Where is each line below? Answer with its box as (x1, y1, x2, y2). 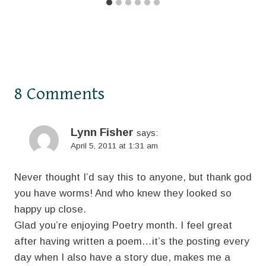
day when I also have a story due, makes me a (14, 252, 230, 264)
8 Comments (14, 84, 104, 104)
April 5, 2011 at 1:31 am (71, 141, 158, 151)
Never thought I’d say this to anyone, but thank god (14, 172, 252, 183)
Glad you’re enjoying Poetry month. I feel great (14, 220, 232, 232)
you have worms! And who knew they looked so (14, 188, 232, 199)
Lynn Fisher (71, 126, 134, 139)
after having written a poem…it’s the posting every (14, 236, 249, 248)
